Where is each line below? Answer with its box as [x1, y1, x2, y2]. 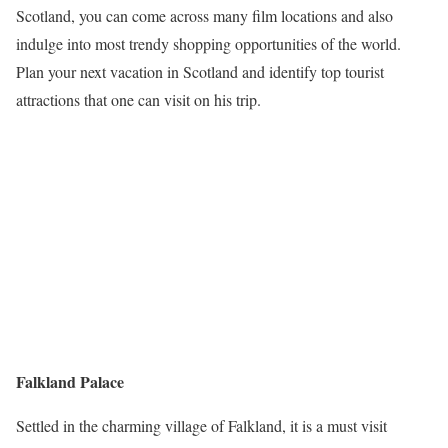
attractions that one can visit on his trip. [16, 89, 261, 110]
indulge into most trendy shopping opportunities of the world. [16, 33, 401, 54]
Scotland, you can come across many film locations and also [16, 5, 393, 26]
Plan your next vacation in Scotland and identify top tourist [16, 61, 384, 82]
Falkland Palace [16, 370, 124, 394]
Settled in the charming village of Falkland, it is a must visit [16, 415, 387, 437]
